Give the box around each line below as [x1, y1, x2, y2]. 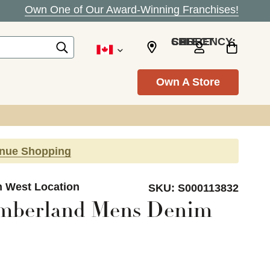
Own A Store [156, 76, 220, 88]
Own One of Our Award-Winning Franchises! [25, 4, 239, 16]
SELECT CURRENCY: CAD [171, 35, 195, 48]
